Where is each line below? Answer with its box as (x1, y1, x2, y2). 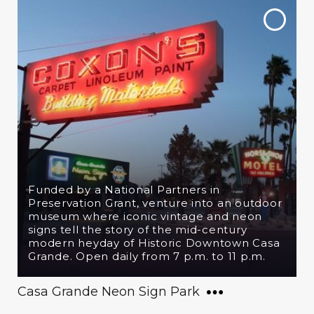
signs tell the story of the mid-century (28, 223, 247, 236)
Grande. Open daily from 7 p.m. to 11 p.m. (28, 250, 266, 263)
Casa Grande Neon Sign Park (18, 284, 200, 299)
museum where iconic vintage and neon (28, 210, 262, 223)
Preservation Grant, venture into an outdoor (28, 196, 282, 210)
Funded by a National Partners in (28, 183, 220, 196)
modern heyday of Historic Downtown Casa (28, 236, 280, 250)
